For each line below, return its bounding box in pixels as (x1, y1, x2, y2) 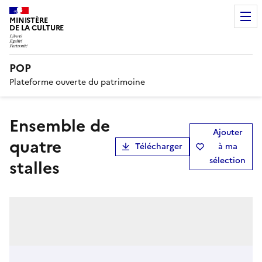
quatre (9, 134, 61, 159)
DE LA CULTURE (9, 22, 64, 33)
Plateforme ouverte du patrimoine (9, 75, 145, 88)
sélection (209, 154, 246, 167)
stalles (9, 155, 60, 180)
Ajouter (212, 126, 243, 139)
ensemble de (9, 113, 19, 138)
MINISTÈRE (9, 15, 48, 26)
